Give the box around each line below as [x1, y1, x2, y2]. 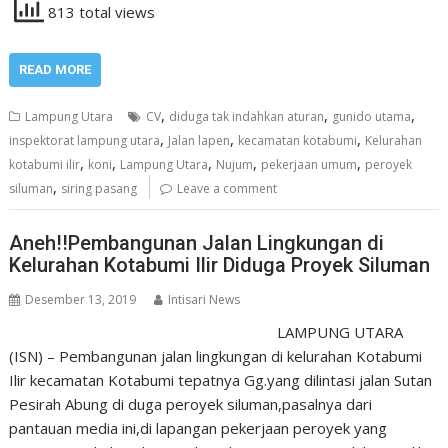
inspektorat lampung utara [9, 131, 161, 149]
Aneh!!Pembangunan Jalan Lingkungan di [9, 231, 385, 255]
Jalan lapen [168, 131, 231, 149]
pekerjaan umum [261, 155, 358, 173]
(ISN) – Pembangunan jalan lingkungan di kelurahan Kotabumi [9, 346, 423, 366]
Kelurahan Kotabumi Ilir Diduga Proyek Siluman [9, 253, 431, 277]
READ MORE [19, 61, 92, 77]
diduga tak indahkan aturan [169, 107, 325, 125]
